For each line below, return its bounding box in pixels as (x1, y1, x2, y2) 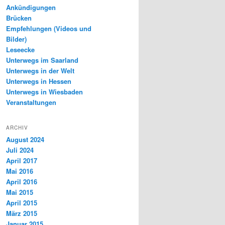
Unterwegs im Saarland (6, 55, 78, 65)
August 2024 (6, 134, 44, 144)
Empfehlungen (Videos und (6, 24, 91, 34)
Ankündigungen (6, 3, 56, 13)
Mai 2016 (6, 166, 33, 176)
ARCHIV (6, 124, 28, 131)
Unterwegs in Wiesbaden (6, 87, 83, 97)
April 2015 (6, 197, 37, 207)
